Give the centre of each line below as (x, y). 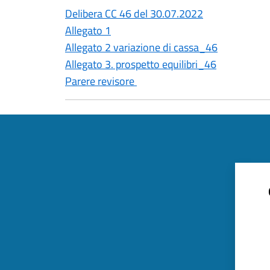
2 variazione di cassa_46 (160, 47)
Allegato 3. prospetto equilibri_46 (141, 64)
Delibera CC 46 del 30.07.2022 (134, 14)
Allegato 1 (88, 30)
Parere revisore (101, 81)
